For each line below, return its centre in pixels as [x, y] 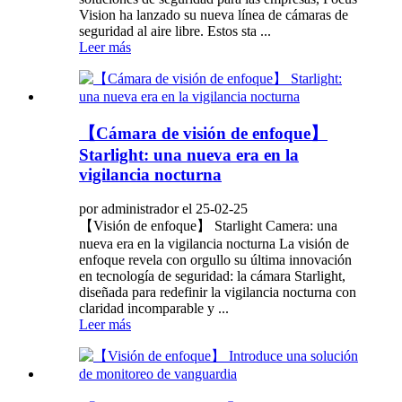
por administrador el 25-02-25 [163, 209]
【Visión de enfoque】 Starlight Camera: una [208, 226]
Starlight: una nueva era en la [189, 154]
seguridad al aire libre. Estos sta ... [175, 31]
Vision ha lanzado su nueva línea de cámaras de [214, 14]
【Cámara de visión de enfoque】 [203, 133]
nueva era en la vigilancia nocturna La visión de [214, 244]
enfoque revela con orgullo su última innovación [215, 260]
